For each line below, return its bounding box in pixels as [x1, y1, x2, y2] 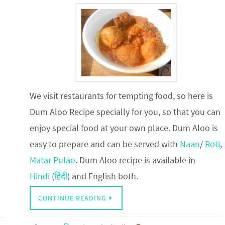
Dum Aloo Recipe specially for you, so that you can [29, 105, 220, 118]
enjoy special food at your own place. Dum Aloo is [29, 122, 218, 134]
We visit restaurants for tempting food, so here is [29, 89, 213, 101]
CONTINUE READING [38, 193, 106, 202]
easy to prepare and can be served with [29, 138, 180, 150]
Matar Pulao [29, 154, 75, 166]
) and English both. [67, 170, 138, 182]
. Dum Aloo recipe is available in [75, 154, 195, 166]
